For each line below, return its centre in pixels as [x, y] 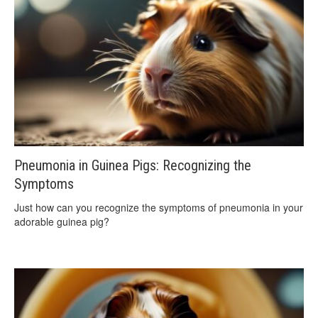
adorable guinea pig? [62, 221]
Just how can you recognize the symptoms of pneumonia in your [159, 207]
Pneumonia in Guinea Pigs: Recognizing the [133, 165]
